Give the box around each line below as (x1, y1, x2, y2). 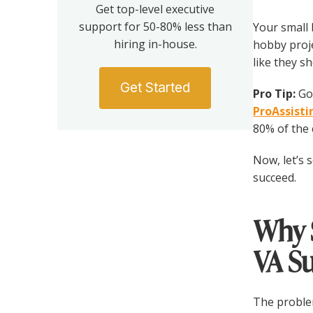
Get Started (120, 79, 190, 96)
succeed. (253, 169, 296, 185)
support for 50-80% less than (78, 18, 232, 34)
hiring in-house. (113, 36, 197, 52)
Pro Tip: (253, 85, 296, 101)
